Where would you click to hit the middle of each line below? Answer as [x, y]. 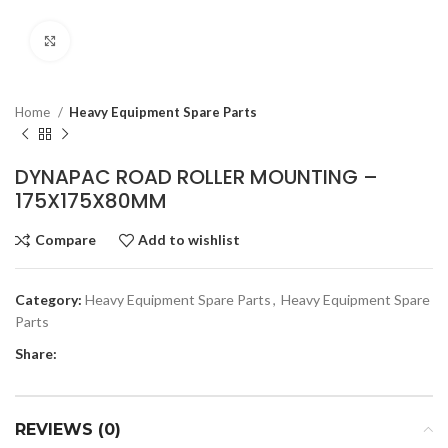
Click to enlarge [120, 40]
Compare [65, 240]
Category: [48, 299]
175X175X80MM [91, 200]
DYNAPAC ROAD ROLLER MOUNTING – [196, 176]
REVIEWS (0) [68, 429]
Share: [36, 353]
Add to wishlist [189, 240]
